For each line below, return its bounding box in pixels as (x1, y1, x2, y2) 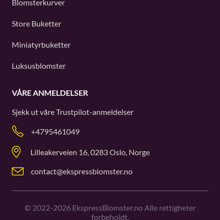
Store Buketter (12, 19, 61, 28)
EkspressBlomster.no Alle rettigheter (70, 203, 196, 212)
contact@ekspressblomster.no (31, 166, 133, 176)
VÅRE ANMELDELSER (12, 88, 88, 97)
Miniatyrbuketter (12, 40, 71, 49)
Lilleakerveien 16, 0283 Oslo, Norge (30, 147, 150, 157)
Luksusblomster (12, 61, 66, 70)
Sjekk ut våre (12, 107, 56, 116)
